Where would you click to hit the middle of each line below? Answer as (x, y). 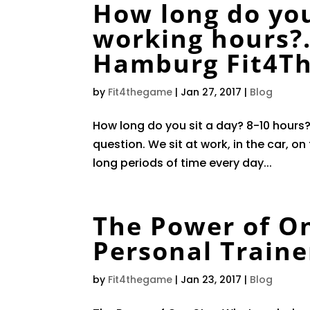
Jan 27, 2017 (211, 92)
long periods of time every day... (183, 163)
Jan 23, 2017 (211, 280)
